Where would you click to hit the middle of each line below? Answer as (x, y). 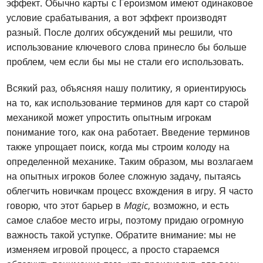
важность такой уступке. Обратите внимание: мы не (122, 235)
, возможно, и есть (189, 205)
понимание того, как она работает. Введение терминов (129, 132)
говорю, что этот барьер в (65, 205)
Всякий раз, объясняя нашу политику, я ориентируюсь (127, 88)
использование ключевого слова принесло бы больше (127, 47)
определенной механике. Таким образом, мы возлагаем (130, 161)
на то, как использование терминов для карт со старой (128, 102)
